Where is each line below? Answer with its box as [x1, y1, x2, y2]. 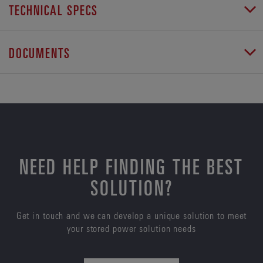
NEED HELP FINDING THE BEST [19, 152, 244, 179]
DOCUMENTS [9, 43, 70, 61]
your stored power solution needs [67, 222, 196, 234]
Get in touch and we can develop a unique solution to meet [16, 210, 247, 221]
